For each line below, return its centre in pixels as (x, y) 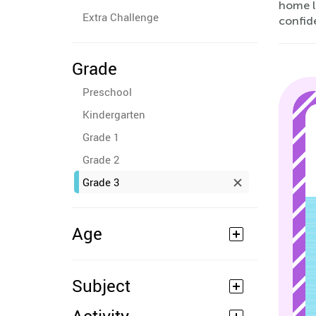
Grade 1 (101, 137)
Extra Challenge (121, 17)
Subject (101, 286)
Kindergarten (114, 114)
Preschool (107, 92)
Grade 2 (101, 159)
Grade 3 (101, 182)
